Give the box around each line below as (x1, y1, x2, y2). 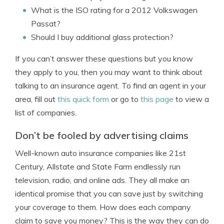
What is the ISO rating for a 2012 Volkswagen (31, 5, 197, 15)
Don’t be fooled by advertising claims (15, 129, 188, 141)
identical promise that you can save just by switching (15, 188, 203, 198)
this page (140, 94, 173, 104)
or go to (109, 94, 140, 104)
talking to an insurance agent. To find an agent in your (15, 80, 206, 90)
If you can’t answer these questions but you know (15, 53, 193, 63)
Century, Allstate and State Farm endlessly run (15, 161, 180, 171)
